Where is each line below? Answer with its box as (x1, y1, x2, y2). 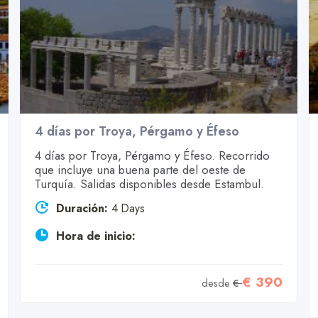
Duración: (55, 200, 108, 217)
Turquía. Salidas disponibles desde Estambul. (34, 175, 264, 193)
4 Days (111, 200, 145, 217)
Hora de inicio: (55, 228, 136, 245)
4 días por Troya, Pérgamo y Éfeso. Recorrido (34, 147, 270, 165)
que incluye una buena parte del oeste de (34, 161, 246, 179)
